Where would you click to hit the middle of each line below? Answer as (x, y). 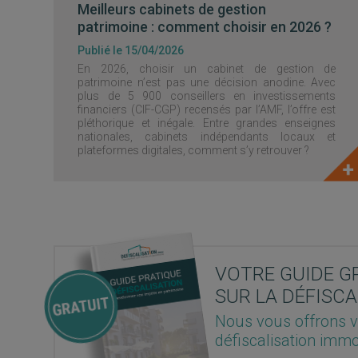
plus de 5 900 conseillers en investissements (207, 96)
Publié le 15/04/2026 (131, 50)
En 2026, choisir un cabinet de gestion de (207, 69)
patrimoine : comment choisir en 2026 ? (205, 27)
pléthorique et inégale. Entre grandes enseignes (207, 123)
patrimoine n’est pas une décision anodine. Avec (207, 82)
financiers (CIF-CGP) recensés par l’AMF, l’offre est (207, 109)
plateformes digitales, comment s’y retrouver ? (194, 150)
